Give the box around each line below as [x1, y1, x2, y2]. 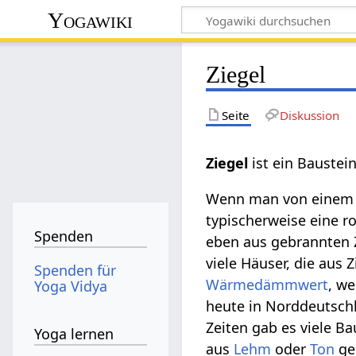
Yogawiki [48, 7, 133, 33]
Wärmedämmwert [206, 274, 329, 294]
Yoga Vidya [34, 276, 108, 296]
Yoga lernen [34, 324, 114, 344]
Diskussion [279, 106, 339, 123]
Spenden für [34, 260, 117, 280]
